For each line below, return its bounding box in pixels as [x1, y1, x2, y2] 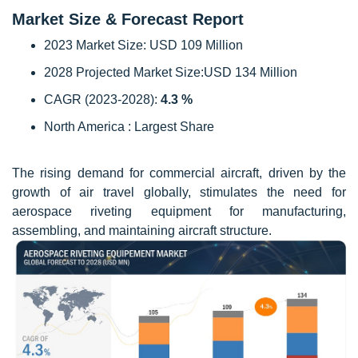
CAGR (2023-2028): [44, 93, 161, 106]
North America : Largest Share [44, 120, 214, 133]
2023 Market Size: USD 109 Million [44, 38, 243, 52]
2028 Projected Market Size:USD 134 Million [44, 66, 297, 79]
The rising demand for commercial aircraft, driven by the [12, 166, 346, 180]
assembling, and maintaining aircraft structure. [12, 224, 272, 237]
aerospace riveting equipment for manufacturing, [12, 205, 346, 218]
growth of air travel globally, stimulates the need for [12, 185, 346, 199]
